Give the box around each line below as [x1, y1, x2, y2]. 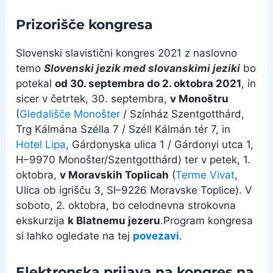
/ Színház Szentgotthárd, [120, 108, 245, 120]
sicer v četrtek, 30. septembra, [16, 93, 171, 105]
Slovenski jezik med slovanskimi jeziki [44, 62, 241, 74]
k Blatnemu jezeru [68, 214, 161, 227]
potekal [16, 77, 55, 90]
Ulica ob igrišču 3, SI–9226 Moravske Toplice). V [16, 184, 253, 196]
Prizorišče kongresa [16, 16, 154, 33]
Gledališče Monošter [19, 108, 121, 120]
